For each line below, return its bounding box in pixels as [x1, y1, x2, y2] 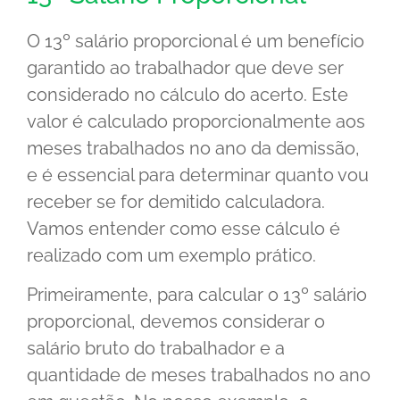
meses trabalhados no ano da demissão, [27, 137, 360, 159]
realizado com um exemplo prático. [27, 244, 316, 266]
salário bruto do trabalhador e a [27, 337, 285, 360]
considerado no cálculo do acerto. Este [27, 83, 348, 105]
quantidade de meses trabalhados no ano [27, 364, 371, 387]
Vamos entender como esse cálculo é [27, 217, 340, 239]
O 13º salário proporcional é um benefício [27, 29, 364, 52]
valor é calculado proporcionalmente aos [27, 110, 365, 132]
